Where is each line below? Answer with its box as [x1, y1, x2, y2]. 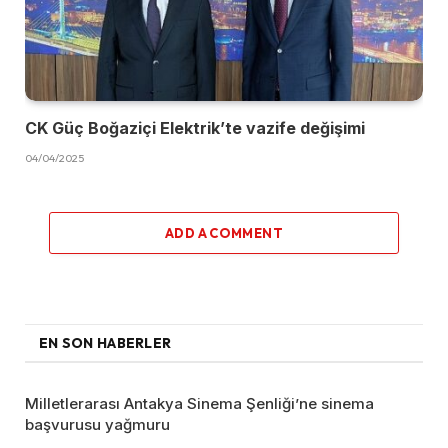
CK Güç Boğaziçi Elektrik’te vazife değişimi [25, 118, 365, 139]
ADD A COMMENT [164, 225, 284, 242]
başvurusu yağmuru [25, 415, 170, 435]
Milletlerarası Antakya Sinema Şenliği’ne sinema [25, 394, 374, 414]
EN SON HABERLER [39, 334, 172, 353]
